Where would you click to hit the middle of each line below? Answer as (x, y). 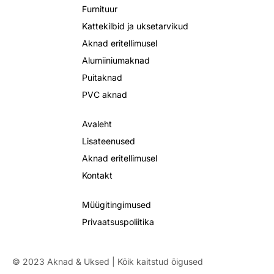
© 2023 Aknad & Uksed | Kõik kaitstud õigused (108, 261)
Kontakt (97, 175)
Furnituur (100, 9)
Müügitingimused (117, 204)
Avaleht (97, 124)
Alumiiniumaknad (116, 60)
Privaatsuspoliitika (118, 221)
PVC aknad (105, 94)
